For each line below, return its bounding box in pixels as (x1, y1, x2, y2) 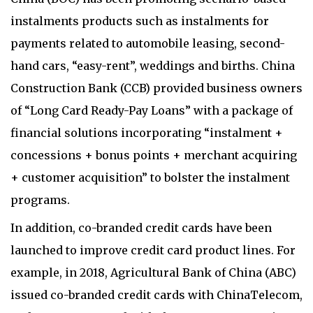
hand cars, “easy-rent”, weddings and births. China (10, 58, 295, 73)
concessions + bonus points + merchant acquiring (10, 147, 297, 162)
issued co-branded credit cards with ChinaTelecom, (10, 287, 303, 302)
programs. (10, 192, 73, 207)
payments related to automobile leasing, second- (10, 36, 285, 50)
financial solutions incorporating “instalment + (10, 125, 283, 140)
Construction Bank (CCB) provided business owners (10, 80, 303, 95)
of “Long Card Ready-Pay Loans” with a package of (10, 103, 293, 117)
